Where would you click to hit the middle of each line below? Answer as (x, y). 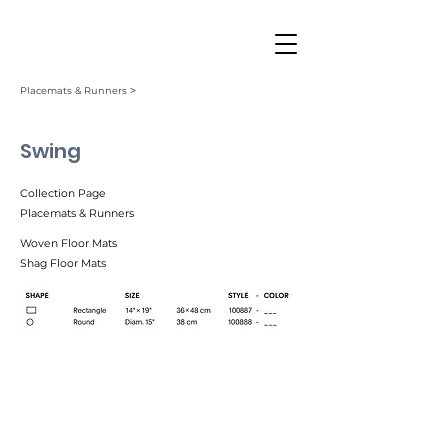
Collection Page (63, 193)
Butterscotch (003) (82, 359)
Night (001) (203, 359)
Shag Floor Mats (63, 263)
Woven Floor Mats (68, 243)
